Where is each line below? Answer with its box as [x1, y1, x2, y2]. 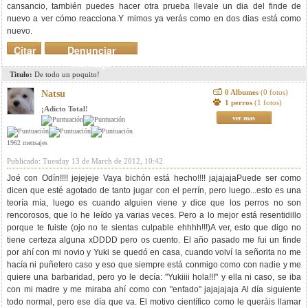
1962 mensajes [7, 139, 47, 146]
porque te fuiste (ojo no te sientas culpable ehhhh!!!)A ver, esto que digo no [7, 223, 301, 232]
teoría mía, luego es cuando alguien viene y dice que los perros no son [7, 198, 301, 208]
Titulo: [10, 70, 32, 78]
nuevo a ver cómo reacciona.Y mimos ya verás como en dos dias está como [7, 14, 301, 23]
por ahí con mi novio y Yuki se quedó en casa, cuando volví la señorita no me [7, 247, 301, 257]
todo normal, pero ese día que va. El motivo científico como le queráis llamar [7, 297, 301, 307]
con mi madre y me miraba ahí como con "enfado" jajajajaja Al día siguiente [7, 285, 301, 294]
